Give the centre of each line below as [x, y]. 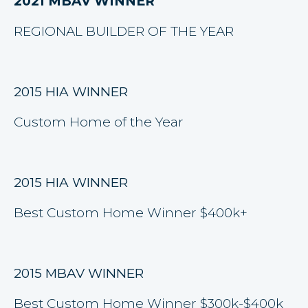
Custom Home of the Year [99, 122]
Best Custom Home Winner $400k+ [131, 213]
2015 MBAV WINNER [79, 273]
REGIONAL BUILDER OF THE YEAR [124, 31]
